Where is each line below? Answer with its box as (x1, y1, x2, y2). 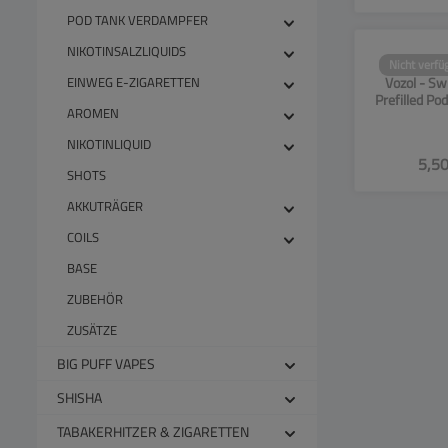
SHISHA (57, 387, 102, 408)
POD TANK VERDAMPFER (67, 10, 208, 30)
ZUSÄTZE (67, 320, 117, 340)
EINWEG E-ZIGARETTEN (67, 72, 200, 92)
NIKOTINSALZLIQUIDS (67, 41, 186, 61)
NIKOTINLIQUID (67, 134, 151, 154)
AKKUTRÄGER (67, 196, 143, 216)
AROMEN (67, 103, 119, 123)
